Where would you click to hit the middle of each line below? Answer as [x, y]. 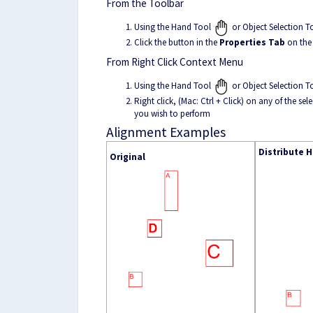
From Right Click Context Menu [175, 61]
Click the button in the [177, 42]
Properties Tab [252, 42]
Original [128, 156]
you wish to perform [172, 113]
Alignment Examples [166, 132]
